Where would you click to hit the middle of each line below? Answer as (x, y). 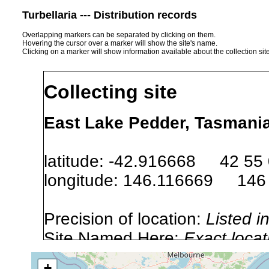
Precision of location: (125, 219)
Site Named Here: (114, 238)
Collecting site (110, 92)
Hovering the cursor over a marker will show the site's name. (120, 43)
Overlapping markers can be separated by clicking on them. (119, 35)
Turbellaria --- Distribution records (110, 15)
